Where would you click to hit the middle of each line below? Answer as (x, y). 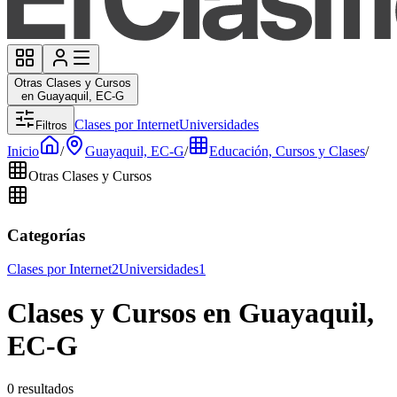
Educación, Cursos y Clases (287, 151)
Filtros (51, 125)
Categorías (46, 235)
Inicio (23, 151)
